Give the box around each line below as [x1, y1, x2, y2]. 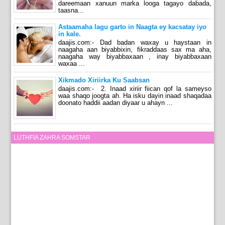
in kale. [58, 30, 81, 38]
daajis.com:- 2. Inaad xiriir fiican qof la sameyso [58, 84, 211, 92]
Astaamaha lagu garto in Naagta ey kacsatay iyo [58, 23, 207, 31]
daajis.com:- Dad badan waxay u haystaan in [58, 38, 211, 46]
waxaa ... [58, 59, 85, 67]
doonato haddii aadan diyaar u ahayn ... [58, 98, 173, 106]
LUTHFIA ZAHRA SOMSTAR [14, 134, 91, 142]
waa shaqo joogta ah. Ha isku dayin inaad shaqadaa [58, 91, 211, 99]
